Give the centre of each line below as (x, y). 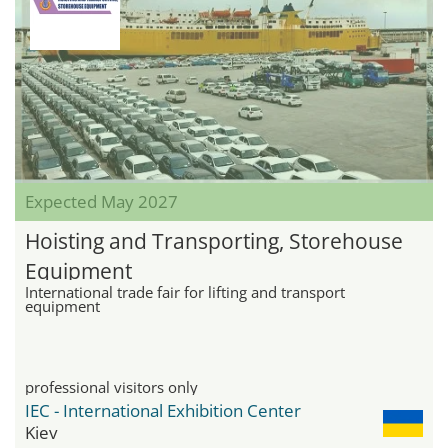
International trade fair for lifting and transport (185, 291)
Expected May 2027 (101, 201)
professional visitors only (111, 386)
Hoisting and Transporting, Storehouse (214, 240)
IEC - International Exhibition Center (163, 410)
